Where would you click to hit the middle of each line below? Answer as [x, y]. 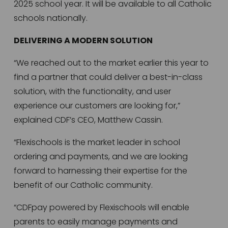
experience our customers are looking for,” [97, 106]
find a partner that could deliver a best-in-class [108, 77]
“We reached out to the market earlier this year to [111, 63]
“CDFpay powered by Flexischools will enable [101, 208]
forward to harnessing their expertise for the [100, 171]
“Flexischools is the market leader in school [97, 142]
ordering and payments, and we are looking [101, 157]
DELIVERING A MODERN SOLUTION [83, 41]
